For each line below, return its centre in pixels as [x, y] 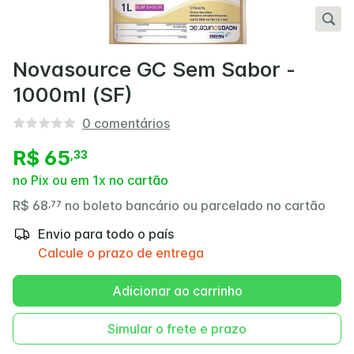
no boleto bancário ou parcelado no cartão [195, 205]
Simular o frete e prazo [177, 329]
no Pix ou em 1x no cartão [90, 180]
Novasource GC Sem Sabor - [154, 69]
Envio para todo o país [106, 234]
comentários [132, 123]
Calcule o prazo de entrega [121, 253]
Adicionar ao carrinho [177, 291]
